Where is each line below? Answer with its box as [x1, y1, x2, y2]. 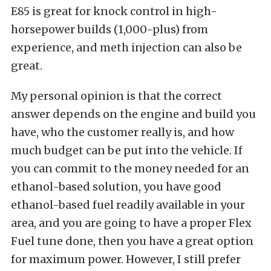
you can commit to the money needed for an [11, 161, 249, 175]
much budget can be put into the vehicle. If [11, 143, 243, 157]
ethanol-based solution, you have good [11, 179, 221, 194]
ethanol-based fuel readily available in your [11, 197, 245, 212]
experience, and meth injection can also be [11, 40, 242, 54]
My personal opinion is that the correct [11, 88, 222, 103]
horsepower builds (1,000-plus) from [11, 22, 208, 36]
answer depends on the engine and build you [11, 106, 256, 121]
